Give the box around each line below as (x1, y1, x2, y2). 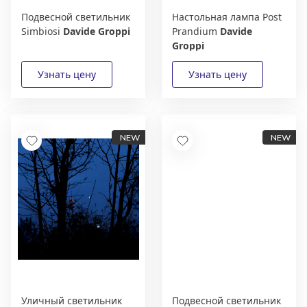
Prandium (172, 25, 220, 38)
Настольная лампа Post (172, 10, 282, 24)
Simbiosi (21, 25, 63, 38)
